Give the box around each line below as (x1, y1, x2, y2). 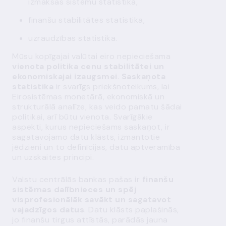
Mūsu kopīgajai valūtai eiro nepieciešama (12, 51, 171, 62)
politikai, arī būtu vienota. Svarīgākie (12, 111, 153, 122)
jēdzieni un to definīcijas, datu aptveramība (12, 142, 180, 152)
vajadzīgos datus (12, 204, 84, 215)
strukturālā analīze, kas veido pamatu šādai (12, 101, 182, 112)
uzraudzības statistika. (28, 33, 118, 43)
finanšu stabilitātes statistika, (28, 15, 145, 25)
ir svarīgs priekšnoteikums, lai (53, 81, 169, 92)
